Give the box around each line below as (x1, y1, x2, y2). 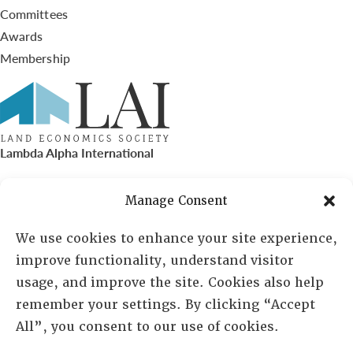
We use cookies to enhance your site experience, (16, 230, 337, 247)
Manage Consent (125, 193, 228, 209)
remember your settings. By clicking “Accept (16, 296, 315, 313)
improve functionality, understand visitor (16, 252, 294, 269)
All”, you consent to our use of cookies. (16, 318, 287, 335)
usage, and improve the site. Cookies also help (16, 274, 324, 291)
